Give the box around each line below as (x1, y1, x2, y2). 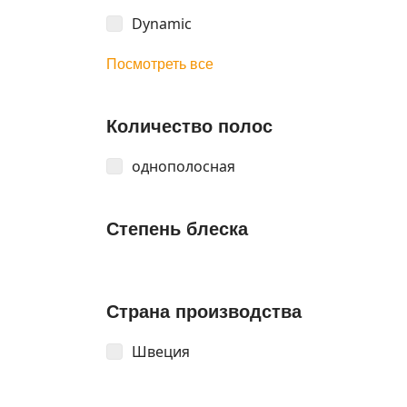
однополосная (132, 156, 235, 176)
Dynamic (132, 14, 192, 34)
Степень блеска (106, 219, 248, 239)
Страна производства (106, 302, 302, 322)
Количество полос (106, 116, 273, 136)
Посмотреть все (106, 56, 213, 72)
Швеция (132, 342, 190, 362)
